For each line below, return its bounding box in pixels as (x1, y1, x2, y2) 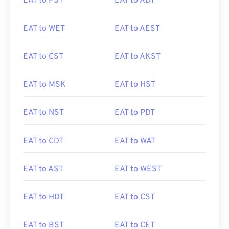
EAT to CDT (23, 136, 63, 146)
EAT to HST (114, 80, 155, 90)
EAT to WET (23, 24, 65, 34)
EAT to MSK (23, 80, 66, 90)
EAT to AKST (114, 52, 161, 62)
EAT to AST (23, 164, 63, 174)
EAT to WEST (114, 164, 162, 174)
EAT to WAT (114, 136, 155, 146)
